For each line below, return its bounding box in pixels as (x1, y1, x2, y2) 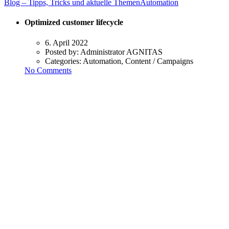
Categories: (45, 56, 83, 65)
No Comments (25, 65, 72, 75)
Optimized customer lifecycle (25, 18, 123, 27)
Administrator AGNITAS (80, 47, 163, 56)
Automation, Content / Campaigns (83, 56, 193, 65)
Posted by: (45, 47, 80, 56)
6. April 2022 (45, 38, 88, 47)
